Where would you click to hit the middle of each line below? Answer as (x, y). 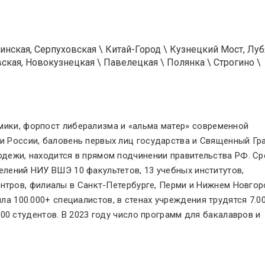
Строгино (234, 62)
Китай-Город (133, 49)
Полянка (186, 62)
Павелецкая (131, 62)
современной (219, 126)
